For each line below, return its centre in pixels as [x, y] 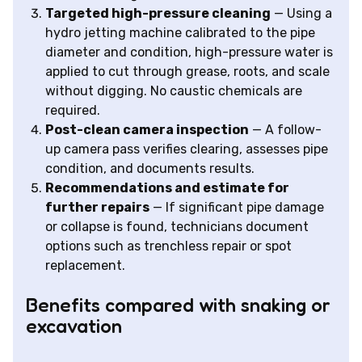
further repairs [97, 208]
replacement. [85, 266]
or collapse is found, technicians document [177, 227]
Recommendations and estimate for [167, 188]
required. [73, 111]
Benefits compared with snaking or [178, 305]
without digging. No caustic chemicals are [174, 91]
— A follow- [285, 130]
